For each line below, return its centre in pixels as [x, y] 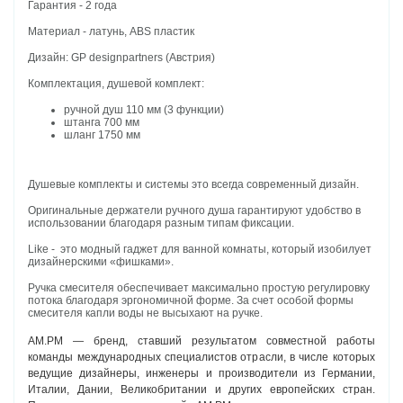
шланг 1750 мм [103, 135]
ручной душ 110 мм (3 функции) [144, 110]
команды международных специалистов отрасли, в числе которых [201, 358]
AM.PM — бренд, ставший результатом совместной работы [201, 341]
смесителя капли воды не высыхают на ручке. [146, 313]
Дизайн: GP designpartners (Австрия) [122, 58]
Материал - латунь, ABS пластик [112, 32]
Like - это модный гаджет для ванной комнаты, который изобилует [200, 250]
